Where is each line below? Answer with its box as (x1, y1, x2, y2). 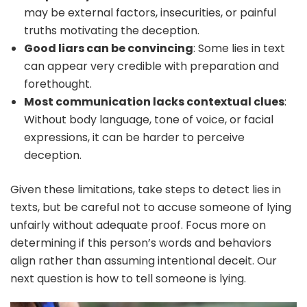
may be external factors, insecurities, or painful (24, 5, 276, 21)
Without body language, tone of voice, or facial (24, 112, 273, 128)
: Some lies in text (193, 40, 285, 57)
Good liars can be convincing (24, 40, 193, 57)
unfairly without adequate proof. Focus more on (10, 217, 266, 234)
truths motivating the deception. (24, 23, 199, 39)
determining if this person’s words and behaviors (10, 235, 271, 251)
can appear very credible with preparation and (24, 58, 279, 75)
